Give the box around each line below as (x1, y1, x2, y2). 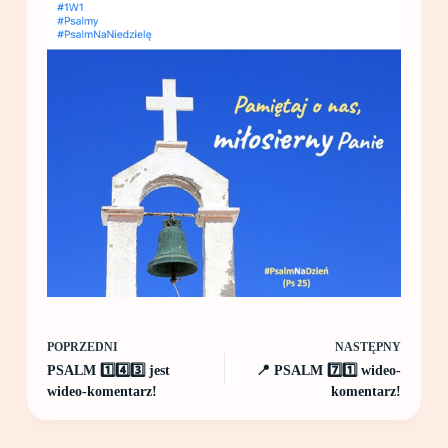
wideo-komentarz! (46, 384, 157, 400)
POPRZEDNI (46, 340, 118, 355)
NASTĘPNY (335, 340, 402, 355)
